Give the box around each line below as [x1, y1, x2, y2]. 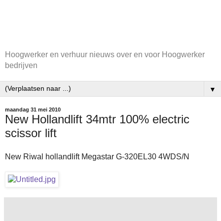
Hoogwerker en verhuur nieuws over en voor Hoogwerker [5, 50, 205, 59]
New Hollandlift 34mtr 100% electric [5, 112, 189, 126]
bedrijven [5, 61, 37, 70]
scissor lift [5, 126, 57, 140]
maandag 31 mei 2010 [5, 107, 61, 112]
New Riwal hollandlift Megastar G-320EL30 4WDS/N [5, 152, 189, 161]
